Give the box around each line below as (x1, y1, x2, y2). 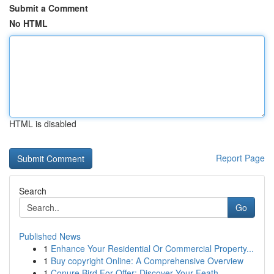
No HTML (9, 17, 48, 29)
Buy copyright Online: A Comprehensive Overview (51, 254, 243, 267)
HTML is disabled (9, 117, 76, 130)
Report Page (216, 152, 265, 164)
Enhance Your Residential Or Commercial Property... (51, 242, 254, 254)
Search (19, 185, 46, 197)
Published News (19, 230, 81, 242)
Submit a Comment (9, 2, 88, 14)
